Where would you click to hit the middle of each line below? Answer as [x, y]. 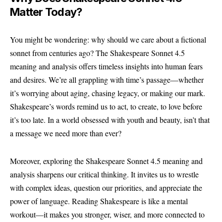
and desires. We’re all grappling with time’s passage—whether [107, 80]
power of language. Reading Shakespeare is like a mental [99, 201]
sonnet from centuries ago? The [60, 53]
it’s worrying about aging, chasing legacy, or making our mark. [108, 93]
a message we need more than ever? [66, 133]
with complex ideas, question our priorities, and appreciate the [106, 187]
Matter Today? [46, 12]
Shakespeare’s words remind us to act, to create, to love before [106, 106]
